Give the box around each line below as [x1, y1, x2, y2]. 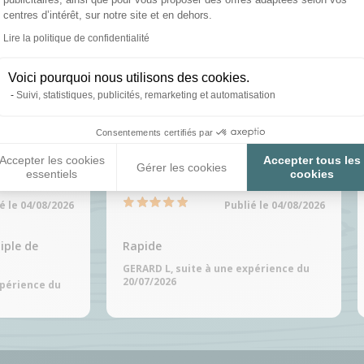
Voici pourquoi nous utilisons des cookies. [8, 70, 249, 84]
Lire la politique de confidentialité [3, 32, 149, 44]
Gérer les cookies [136, 160, 227, 174]
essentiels [26, 167, 78, 181]
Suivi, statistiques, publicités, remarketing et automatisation [16, 89, 275, 101]
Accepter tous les [263, 154, 362, 167]
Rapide [123, 238, 162, 253]
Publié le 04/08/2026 [224, 198, 325, 212]
